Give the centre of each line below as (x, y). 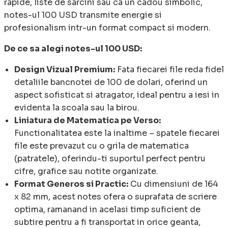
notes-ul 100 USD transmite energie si (83, 15)
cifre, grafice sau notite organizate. (86, 172)
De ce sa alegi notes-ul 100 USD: (73, 49)
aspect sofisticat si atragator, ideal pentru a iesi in (117, 95)
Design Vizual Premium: (65, 70)
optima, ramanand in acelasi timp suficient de (107, 210)
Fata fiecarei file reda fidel (169, 70)
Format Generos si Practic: (71, 184)
